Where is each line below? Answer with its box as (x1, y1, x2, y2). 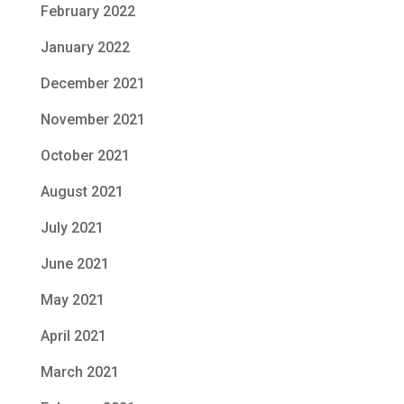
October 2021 (40, 146, 130, 164)
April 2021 (40, 326, 106, 344)
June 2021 (40, 254, 109, 272)
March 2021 (40, 363, 119, 381)
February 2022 (40, 2, 135, 20)
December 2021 (40, 74, 145, 92)
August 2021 (40, 182, 124, 200)
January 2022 (40, 38, 130, 56)
